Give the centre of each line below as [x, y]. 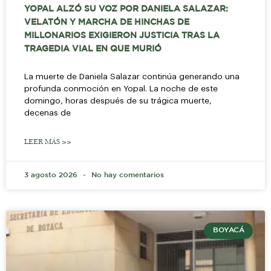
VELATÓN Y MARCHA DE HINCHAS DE [107, 23]
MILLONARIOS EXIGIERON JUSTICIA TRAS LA [122, 36]
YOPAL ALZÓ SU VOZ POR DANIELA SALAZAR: [126, 9]
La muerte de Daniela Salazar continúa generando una [132, 77]
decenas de [47, 113]
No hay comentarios [126, 175]
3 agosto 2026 [52, 175]
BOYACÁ [228, 230]
